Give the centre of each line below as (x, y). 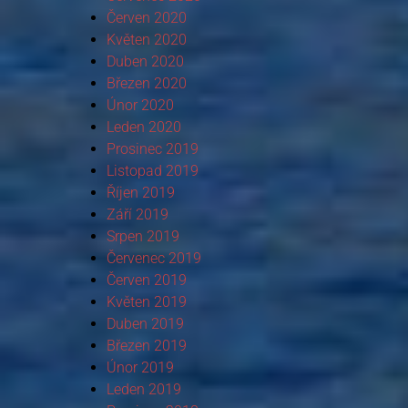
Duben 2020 (145, 61)
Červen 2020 (146, 17)
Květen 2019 (146, 301)
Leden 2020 (143, 127)
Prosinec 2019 (152, 148)
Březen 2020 (146, 83)
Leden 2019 (143, 389)
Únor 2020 (140, 105)
